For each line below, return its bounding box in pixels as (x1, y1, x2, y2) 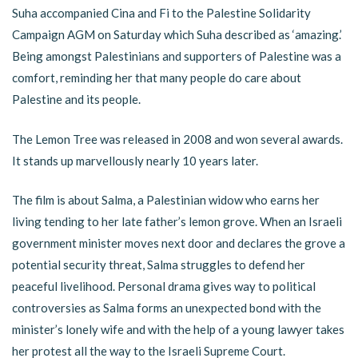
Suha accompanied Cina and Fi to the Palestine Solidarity (12, 6, 311, 20)
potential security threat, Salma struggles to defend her (12, 257, 305, 272)
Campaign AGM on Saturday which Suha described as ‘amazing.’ (12, 27, 342, 42)
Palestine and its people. (12, 92, 141, 106)
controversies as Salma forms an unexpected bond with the (12, 300, 321, 315)
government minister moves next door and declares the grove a (12, 236, 345, 250)
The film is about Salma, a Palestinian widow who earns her (12, 193, 320, 207)
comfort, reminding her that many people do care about (12, 70, 301, 85)
